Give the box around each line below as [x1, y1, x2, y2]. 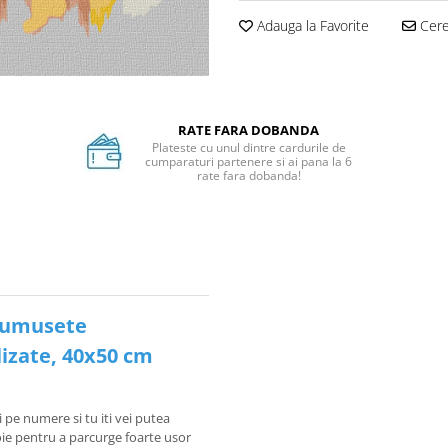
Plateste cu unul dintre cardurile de [151, 138, 346, 156]
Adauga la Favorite [253, 16, 369, 35]
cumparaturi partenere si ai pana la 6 [145, 152, 353, 170]
